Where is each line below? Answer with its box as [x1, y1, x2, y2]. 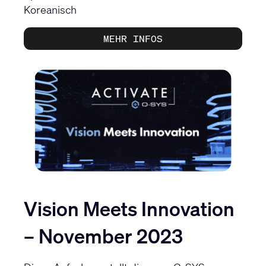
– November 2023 [24, 223, 183, 250]
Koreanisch [24, 2, 77, 17]
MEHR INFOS [103, 31, 163, 45]
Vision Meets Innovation [24, 195, 235, 223]
